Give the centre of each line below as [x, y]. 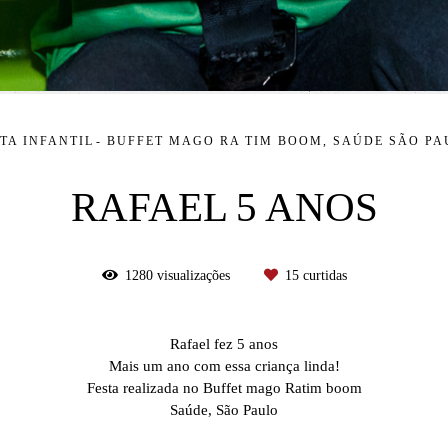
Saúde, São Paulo [224, 410]
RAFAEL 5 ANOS [224, 208]
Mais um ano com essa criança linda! [224, 366]
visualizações [193, 276]
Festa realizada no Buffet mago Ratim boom [224, 388]
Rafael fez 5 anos [224, 344]
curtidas [322, 276]
